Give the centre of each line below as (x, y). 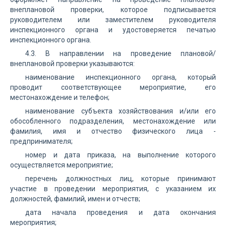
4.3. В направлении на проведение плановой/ (121, 53)
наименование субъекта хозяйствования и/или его (121, 111)
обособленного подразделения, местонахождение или (113, 121)
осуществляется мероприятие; (62, 165)
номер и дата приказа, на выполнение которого (121, 155)
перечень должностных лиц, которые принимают (121, 179)
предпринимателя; (41, 141)
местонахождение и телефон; (60, 97)
